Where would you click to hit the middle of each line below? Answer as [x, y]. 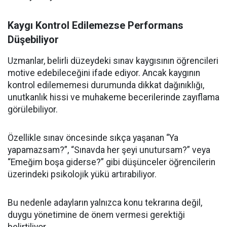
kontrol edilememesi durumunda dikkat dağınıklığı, [106, 85]
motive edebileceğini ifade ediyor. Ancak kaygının [104, 73]
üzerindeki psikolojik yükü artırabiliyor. [82, 174]
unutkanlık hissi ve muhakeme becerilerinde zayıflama [113, 97]
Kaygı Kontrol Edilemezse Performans [96, 25]
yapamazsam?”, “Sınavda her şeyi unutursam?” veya [109, 150]
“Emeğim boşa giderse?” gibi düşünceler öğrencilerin [111, 162]
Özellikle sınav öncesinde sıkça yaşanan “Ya [93, 138]
